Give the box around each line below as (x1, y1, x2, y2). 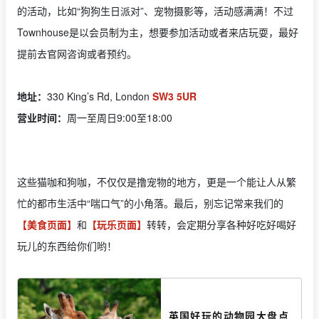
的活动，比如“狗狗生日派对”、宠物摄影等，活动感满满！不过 (17, 3, 293, 18)
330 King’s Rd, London (47, 88, 152, 103)
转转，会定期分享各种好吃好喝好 (147, 216, 296, 231)
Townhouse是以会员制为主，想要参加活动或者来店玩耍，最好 (17, 24, 298, 39)
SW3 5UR (152, 88, 197, 103)
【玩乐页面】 (87, 216, 147, 231)
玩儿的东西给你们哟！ (17, 238, 117, 253)
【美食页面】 (17, 216, 77, 231)
